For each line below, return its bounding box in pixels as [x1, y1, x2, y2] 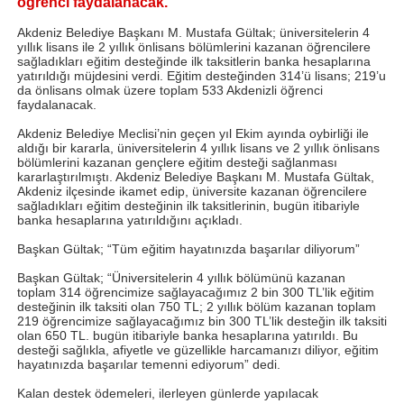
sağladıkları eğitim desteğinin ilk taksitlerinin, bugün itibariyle [17, 197, 360, 213]
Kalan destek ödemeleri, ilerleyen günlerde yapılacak [17, 385, 318, 400]
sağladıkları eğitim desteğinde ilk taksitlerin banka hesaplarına [17, 53, 371, 69]
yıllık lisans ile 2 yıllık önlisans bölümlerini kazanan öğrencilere [17, 39, 371, 54]
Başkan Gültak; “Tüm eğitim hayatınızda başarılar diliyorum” [17, 241, 360, 256]
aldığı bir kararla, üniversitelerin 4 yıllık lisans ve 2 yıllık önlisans [17, 140, 380, 155]
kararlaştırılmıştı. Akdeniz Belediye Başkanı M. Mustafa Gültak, [17, 169, 374, 184]
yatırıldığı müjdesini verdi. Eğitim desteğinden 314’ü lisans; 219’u [17, 68, 386, 83]
